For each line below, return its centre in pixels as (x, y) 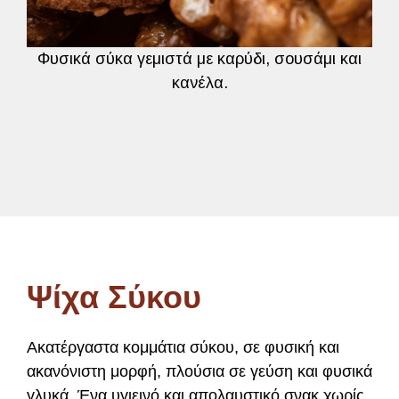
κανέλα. (199, 82)
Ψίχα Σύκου (118, 297)
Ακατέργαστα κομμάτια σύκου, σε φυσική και (183, 347)
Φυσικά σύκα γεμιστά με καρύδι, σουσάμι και (199, 58)
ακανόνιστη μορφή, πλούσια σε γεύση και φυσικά (199, 371)
